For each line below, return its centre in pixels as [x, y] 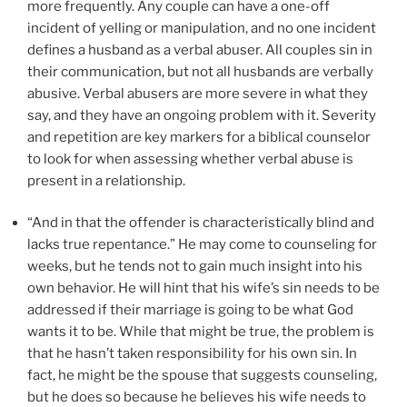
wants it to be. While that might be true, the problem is [201, 332]
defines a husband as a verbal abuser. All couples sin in [200, 50]
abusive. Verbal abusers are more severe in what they [198, 93]
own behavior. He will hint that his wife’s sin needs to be [203, 288]
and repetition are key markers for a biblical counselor [199, 137]
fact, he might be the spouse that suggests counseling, [202, 376]
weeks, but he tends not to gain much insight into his [195, 267]
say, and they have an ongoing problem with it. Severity [202, 115]
